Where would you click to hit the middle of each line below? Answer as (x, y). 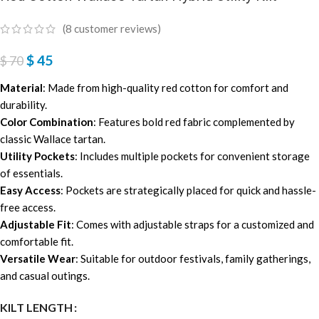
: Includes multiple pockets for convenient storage (192, 156)
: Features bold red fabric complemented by (194, 121)
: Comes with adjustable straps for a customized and (193, 224)
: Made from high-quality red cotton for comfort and (166, 87)
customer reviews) (116, 29)
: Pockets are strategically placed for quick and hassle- (188, 190)
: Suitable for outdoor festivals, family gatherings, (193, 258)
